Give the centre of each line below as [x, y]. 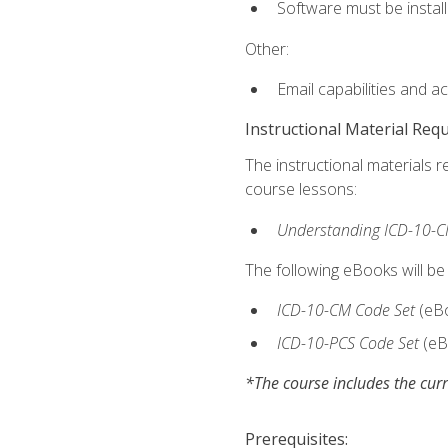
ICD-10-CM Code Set [347, 310]
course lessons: [300, 189]
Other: [266, 48]
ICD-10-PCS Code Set [349, 342]
